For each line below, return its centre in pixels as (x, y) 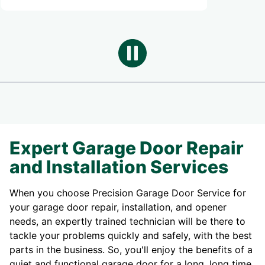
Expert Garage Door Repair (127, 148)
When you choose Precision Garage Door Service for (128, 193)
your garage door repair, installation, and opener (118, 207)
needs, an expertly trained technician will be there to (127, 222)
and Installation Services (119, 167)
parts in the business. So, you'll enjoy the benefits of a (131, 250)
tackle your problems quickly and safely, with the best (131, 236)
